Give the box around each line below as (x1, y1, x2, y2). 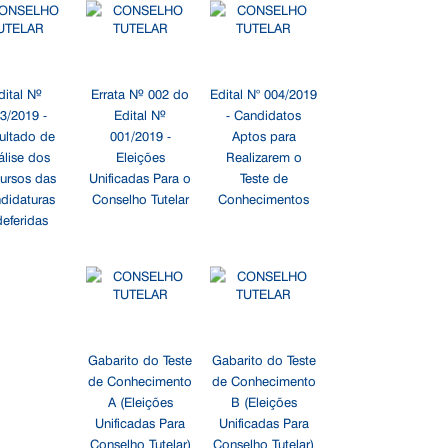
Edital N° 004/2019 (210, 84, 318, 102)
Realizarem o (225, 147, 302, 165)
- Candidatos (226, 105, 302, 123)
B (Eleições (230, 392, 297, 410)
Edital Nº (114, 105, 167, 123)
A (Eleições (107, 392, 173, 410)
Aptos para (231, 126, 296, 144)
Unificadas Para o (89, 168, 192, 186)
